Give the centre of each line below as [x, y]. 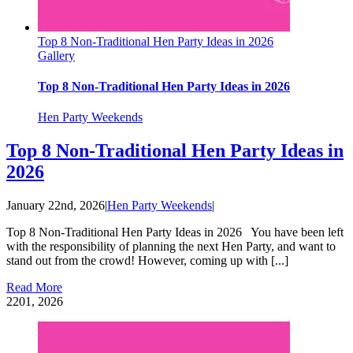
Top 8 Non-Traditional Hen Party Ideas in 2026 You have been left [175, 232]
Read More [34, 288]
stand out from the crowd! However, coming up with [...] [147, 261]
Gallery [56, 55]
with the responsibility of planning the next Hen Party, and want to [171, 247]
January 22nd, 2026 [56, 206]
